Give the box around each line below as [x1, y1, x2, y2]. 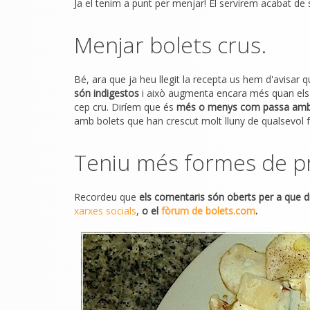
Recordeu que [74, 190, 136, 203]
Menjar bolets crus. [74, 30, 266, 60]
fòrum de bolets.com [161, 204, 255, 217]
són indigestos [74, 86, 139, 100]
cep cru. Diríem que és [74, 100, 176, 113]
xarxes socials [74, 204, 136, 217]
